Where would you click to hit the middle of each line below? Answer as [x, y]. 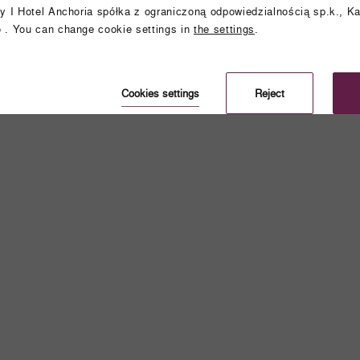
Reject [270, 93]
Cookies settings [160, 93]
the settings [224, 29]
